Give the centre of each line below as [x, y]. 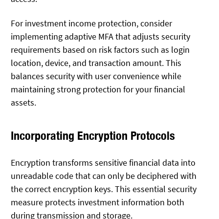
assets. [24, 103]
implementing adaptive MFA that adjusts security [101, 37]
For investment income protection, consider [92, 23]
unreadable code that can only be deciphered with [104, 175]
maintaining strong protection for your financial [98, 89]
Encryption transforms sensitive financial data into [103, 162]
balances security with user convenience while [96, 76]
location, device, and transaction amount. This [96, 63]
